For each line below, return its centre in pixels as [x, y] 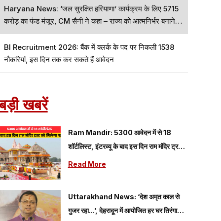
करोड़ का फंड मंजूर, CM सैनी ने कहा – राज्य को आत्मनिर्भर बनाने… [93, 21]
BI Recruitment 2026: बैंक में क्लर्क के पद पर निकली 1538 [89, 47]
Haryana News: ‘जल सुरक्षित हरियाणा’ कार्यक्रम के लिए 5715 [91, 9]
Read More [87, 164]
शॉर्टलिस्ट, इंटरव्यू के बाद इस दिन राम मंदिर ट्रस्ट [127, 146]
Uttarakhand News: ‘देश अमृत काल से [124, 197]
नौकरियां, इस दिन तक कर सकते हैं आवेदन [72, 59]
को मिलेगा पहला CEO [94, 160]
